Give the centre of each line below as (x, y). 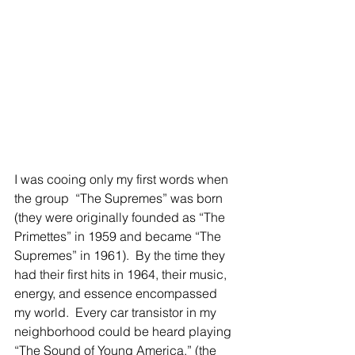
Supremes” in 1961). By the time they (121, 255)
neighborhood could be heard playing (124, 331)
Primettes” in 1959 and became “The (119, 236)
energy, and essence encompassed (117, 293)
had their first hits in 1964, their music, (122, 274)
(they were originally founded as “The (121, 217)
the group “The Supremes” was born (120, 198)
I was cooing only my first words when (123, 179)
